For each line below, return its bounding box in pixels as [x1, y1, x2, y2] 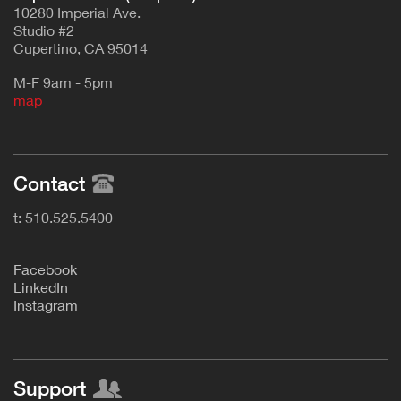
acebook [21, 260, 77, 278]
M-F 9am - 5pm [13, 73, 113, 91]
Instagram [13, 296, 78, 314]
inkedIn [21, 278, 68, 296]
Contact [13, 172, 85, 196]
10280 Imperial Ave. [13, 4, 141, 21]
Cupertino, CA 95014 [13, 39, 148, 57]
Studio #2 [13, 21, 74, 39]
